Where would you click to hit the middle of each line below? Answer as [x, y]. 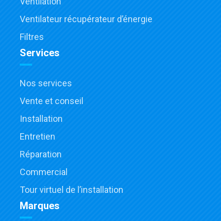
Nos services [46, 83]
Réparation [41, 154]
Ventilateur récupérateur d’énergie [86, 19]
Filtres [32, 37]
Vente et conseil [52, 101]
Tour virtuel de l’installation [72, 190]
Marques [40, 206]
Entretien [37, 137]
